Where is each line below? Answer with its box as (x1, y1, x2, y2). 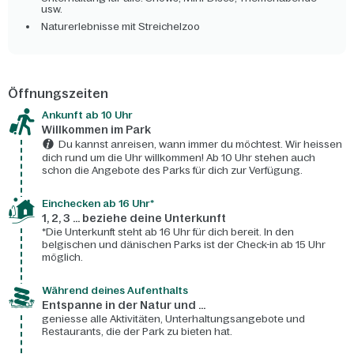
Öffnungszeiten (8, 86, 108, 101)
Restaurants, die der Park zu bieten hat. (42, 326, 232, 338)
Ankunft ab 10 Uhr (42, 109, 133, 122)
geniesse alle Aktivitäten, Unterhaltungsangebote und (42, 313, 305, 326)
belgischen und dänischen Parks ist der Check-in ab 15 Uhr (42, 239, 326, 251)
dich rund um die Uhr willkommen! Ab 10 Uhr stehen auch (42, 152, 315, 164)
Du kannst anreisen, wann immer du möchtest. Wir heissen (58, 137, 342, 150)
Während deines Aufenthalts (42, 284, 188, 297)
